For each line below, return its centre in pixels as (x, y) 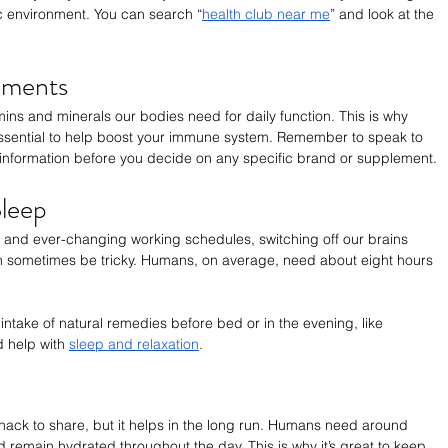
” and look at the (384, 14)
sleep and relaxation (134, 344)
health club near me (266, 14)
